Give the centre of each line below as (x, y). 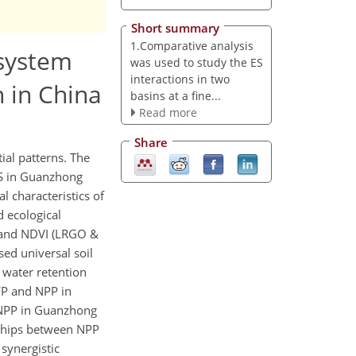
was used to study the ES (196, 62)
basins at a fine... (175, 95)
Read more (168, 112)
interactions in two (180, 79)
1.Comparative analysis (192, 45)
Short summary (175, 27)
